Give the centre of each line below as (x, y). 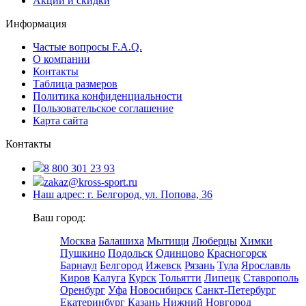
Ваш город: (59, 217)
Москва (78, 240)
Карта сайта (60, 120)
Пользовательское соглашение (103, 108)
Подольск (130, 253)
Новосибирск (161, 290)
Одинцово (180, 253)
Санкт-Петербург (236, 290)
